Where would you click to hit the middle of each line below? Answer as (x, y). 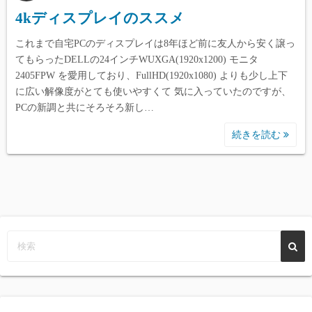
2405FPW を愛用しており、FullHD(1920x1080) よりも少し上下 (151, 76)
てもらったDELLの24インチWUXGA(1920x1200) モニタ (137, 60)
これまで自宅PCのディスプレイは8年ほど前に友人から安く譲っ (155, 44)
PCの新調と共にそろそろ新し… (85, 108)
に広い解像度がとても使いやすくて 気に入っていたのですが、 (153, 92)
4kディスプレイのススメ (100, 18)
